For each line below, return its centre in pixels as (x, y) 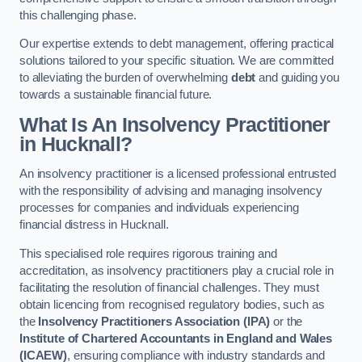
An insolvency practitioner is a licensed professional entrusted (178, 174)
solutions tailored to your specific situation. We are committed (177, 61)
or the (286, 321)
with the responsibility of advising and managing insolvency (171, 191)
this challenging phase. (78, 15)
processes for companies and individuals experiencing (159, 208)
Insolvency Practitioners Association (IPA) (154, 321)
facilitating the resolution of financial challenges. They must (169, 287)
